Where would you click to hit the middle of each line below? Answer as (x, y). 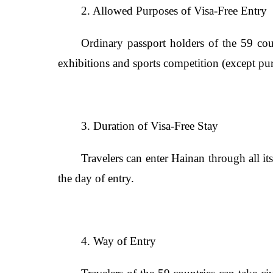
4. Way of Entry (119, 241)
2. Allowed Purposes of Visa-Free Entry (174, 11)
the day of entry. (96, 178)
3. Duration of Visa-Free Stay (150, 126)
